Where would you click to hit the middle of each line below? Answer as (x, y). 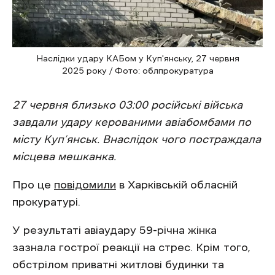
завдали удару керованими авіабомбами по (132, 122)
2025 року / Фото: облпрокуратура (137, 71)
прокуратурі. (46, 202)
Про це (33, 185)
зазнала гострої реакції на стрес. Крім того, (131, 248)
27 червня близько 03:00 (80, 105)
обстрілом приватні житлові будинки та (118, 265)
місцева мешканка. (64, 157)
